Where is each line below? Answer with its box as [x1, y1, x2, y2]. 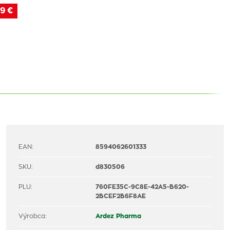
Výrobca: [18, 213, 47, 219]
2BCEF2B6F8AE [95, 193, 146, 199]
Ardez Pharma [95, 213, 142, 219]
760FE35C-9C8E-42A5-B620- [95, 184, 189, 190]
